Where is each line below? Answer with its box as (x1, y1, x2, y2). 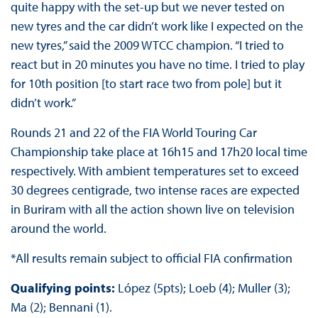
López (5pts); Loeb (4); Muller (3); (114, 280, 290, 297)
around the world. (10, 220, 106, 237)
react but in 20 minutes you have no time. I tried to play (10, 56, 305, 73)
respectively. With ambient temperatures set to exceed (10, 163, 299, 180)
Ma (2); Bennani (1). (10, 299, 112, 316)
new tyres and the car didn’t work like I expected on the (10, 18, 303, 35)
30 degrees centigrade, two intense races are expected (10, 182, 300, 199)
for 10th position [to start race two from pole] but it (10, 75, 282, 92)
